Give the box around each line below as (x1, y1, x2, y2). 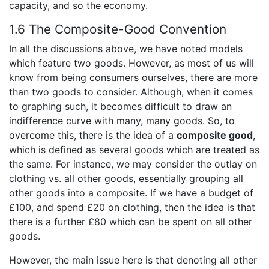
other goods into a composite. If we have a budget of (9, 186, 253, 199)
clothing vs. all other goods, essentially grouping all (9, 172, 243, 184)
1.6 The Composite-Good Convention (9, 21, 226, 37)
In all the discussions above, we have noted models (9, 42, 243, 55)
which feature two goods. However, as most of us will (9, 56, 254, 69)
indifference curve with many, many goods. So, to (9, 114, 235, 127)
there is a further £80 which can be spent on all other (9, 215, 252, 228)
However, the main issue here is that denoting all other (9, 253, 257, 266)
